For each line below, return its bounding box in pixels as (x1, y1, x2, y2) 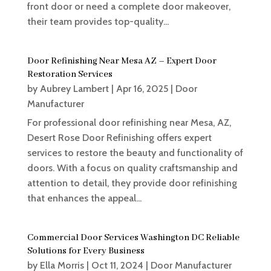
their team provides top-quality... (27, 16, 169, 28)
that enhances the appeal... (27, 192, 142, 204)
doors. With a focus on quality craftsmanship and (27, 162, 238, 174)
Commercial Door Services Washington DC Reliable (27, 232, 240, 244)
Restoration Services (27, 69, 113, 80)
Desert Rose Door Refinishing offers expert (27, 132, 212, 144)
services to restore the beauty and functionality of (27, 147, 243, 159)
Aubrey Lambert (39, 83, 109, 95)
